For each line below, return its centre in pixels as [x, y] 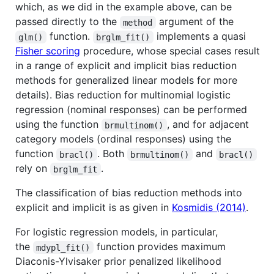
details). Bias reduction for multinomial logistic [123, 95]
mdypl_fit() [63, 247]
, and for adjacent [209, 124]
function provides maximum [161, 247]
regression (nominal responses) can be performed [131, 110]
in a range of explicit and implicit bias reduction [126, 66]
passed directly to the [68, 22]
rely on [33, 168]
